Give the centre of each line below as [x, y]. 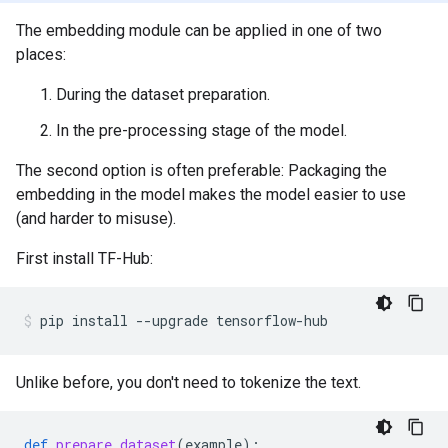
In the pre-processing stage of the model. [201, 130]
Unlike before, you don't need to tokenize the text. [188, 382]
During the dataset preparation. [163, 94]
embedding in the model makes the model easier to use [211, 194]
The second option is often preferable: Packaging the [201, 170]
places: [41, 54]
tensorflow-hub [272, 320]
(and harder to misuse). [96, 218]
